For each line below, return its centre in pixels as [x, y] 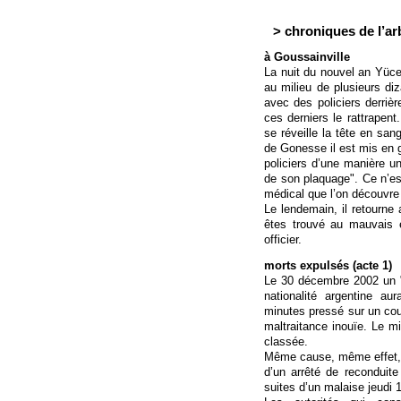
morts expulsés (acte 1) [328, 265]
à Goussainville [307, 57]
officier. [283, 239]
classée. [286, 341]
